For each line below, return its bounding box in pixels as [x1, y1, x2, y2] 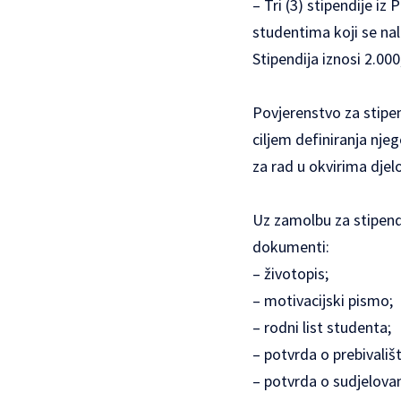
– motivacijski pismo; [252, 290, 393, 311]
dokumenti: [252, 236, 329, 258]
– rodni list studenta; [252, 317, 391, 338]
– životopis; [252, 263, 328, 285]
